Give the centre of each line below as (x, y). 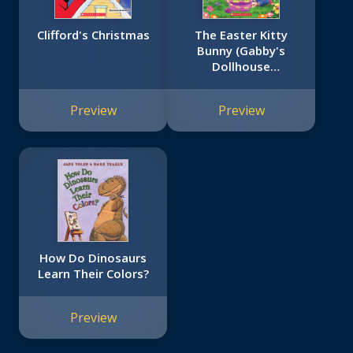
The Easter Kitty (241, 35)
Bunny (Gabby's (241, 51)
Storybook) (241, 82)
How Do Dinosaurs (93, 258)
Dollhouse (241, 67)
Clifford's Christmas (93, 35)
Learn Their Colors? (93, 274)
